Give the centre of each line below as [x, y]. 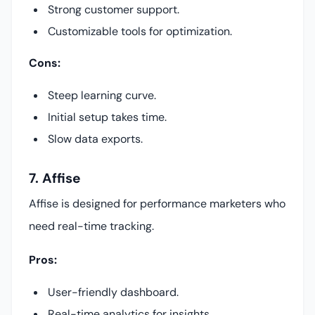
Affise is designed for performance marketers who [157, 203]
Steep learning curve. [102, 96]
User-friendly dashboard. [114, 292]
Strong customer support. [114, 10]
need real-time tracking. [91, 226]
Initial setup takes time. [108, 117]
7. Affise [55, 179]
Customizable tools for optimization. [140, 32]
